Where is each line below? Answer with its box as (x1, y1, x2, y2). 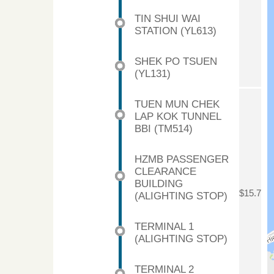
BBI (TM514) (135, 122, 193, 135)
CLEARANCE (135, 165, 196, 177)
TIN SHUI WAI (135, 12, 201, 24)
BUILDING (135, 177, 183, 190)
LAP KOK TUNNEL (135, 110, 221, 122)
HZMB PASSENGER (135, 153, 229, 165)
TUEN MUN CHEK (135, 98, 220, 110)
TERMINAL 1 (135, 220, 194, 232)
